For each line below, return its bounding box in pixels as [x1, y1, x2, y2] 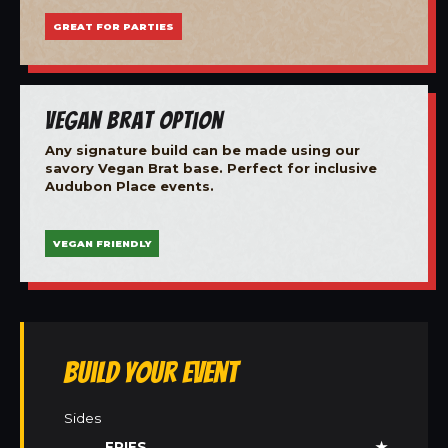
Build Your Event [64, 356, 238, 389]
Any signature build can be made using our [45, 141, 360, 158]
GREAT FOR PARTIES [53, 20, 174, 32]
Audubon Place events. [45, 177, 214, 194]
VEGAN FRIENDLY [53, 238, 151, 250]
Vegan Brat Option [45, 106, 223, 133]
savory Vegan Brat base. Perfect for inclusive [45, 159, 377, 176]
